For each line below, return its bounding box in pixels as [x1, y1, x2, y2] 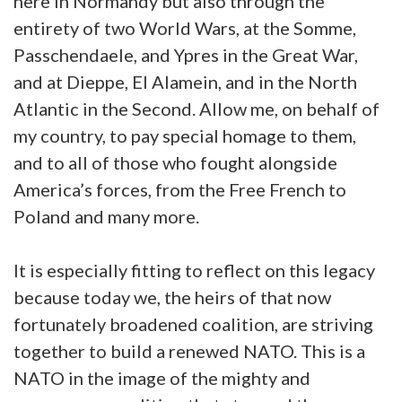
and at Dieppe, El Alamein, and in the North [13, 71, 357, 92]
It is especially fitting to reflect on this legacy [13, 259, 375, 281]
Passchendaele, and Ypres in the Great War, [13, 44, 358, 66]
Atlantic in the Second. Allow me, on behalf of [13, 98, 380, 119]
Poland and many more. [13, 205, 199, 227]
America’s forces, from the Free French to [13, 179, 346, 200]
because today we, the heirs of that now [13, 286, 331, 308]
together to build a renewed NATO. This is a [13, 340, 365, 362]
